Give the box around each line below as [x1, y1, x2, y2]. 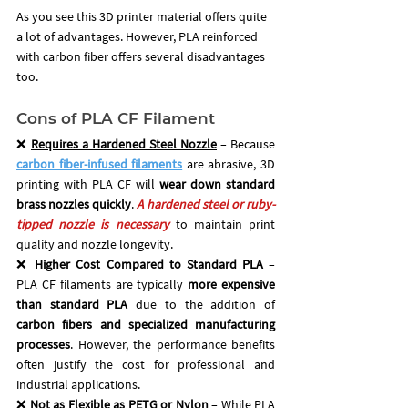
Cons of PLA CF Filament [16, 108, 215, 127]
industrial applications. [16, 375, 140, 393]
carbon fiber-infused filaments [16, 155, 183, 172]
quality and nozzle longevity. [16, 235, 173, 252]
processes [16, 335, 70, 352]
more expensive [188, 275, 276, 292]
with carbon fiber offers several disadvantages [16, 47, 268, 65]
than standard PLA [16, 295, 128, 312]
